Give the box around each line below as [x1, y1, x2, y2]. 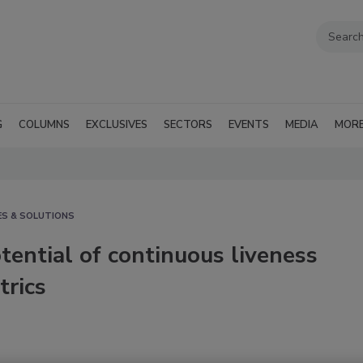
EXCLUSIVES [86, 117, 147, 132]
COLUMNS [19, 117, 70, 132]
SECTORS [164, 117, 212, 132]
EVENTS [228, 117, 269, 132]
